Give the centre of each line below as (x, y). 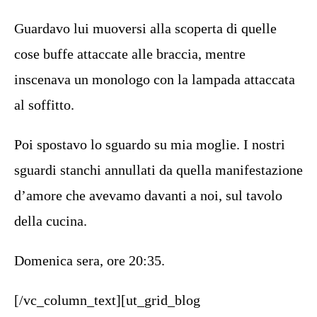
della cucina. (51, 221)
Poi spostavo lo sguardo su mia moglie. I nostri (150, 144)
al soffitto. (44, 105)
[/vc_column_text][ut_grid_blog (107, 300)
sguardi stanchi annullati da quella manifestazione (158, 170)
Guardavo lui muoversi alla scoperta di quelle (145, 28)
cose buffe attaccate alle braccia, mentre (130, 54)
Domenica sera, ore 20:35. (90, 260)
